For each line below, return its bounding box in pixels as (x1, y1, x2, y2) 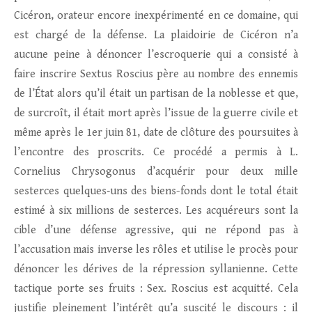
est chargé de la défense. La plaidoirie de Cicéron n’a (14, 29, 298, 42)
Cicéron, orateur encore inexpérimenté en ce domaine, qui (14, 9, 298, 23)
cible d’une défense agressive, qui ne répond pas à (14, 224, 298, 237)
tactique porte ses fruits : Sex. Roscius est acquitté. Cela (14, 282, 298, 296)
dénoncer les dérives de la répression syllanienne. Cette (14, 263, 298, 276)
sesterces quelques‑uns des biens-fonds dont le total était (14, 185, 298, 198)
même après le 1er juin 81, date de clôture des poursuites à (14, 126, 298, 140)
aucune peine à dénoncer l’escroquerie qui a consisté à (14, 48, 298, 62)
